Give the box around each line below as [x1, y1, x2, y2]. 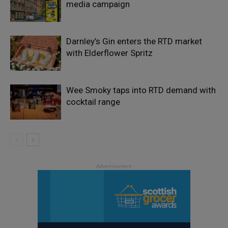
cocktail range [66, 96, 120, 107]
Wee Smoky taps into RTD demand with [66, 84, 216, 95]
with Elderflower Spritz [66, 47, 153, 58]
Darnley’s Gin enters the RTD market [66, 36, 202, 46]
